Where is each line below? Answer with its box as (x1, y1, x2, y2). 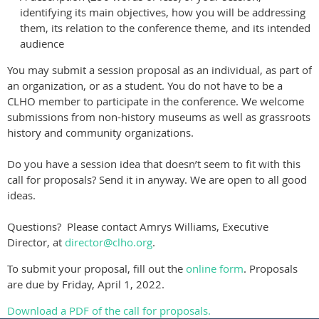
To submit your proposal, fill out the (7, 261, 186, 276)
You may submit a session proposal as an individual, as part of (7, 63, 312, 78)
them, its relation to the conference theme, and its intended (20, 21, 310, 36)
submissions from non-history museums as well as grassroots (7, 110, 310, 125)
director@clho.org (65, 235, 152, 250)
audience (20, 36, 64, 51)
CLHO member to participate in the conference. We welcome (7, 94, 304, 109)
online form (186, 261, 244, 276)
